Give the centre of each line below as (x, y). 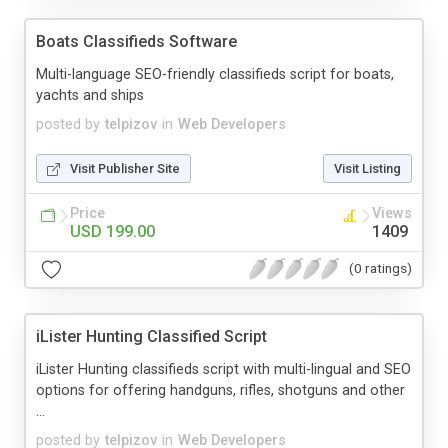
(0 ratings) (380, 268)
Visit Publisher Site (125, 168)
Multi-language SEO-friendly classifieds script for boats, (215, 74)
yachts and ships (90, 95)
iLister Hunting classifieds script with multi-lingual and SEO (223, 369)
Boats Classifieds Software (136, 41)
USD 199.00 (112, 231)
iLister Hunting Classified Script (151, 336)
